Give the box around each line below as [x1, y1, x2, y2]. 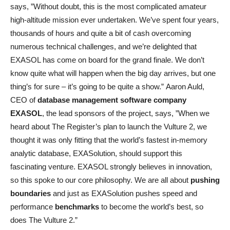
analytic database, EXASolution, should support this [10, 149, 182, 158]
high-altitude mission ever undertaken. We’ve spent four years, [10, 15, 219, 24]
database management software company [37, 95, 186, 104]
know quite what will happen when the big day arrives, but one [10, 69, 216, 78]
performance [10, 202, 55, 211]
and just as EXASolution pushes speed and [51, 189, 197, 198]
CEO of [10, 95, 37, 104]
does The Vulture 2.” [10, 216, 78, 224]
